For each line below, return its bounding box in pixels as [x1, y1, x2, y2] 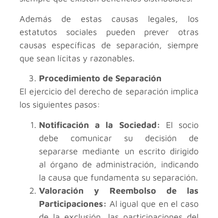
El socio [160, 119, 199, 130]
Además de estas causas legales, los [19, 13, 199, 24]
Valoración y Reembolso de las [39, 185, 199, 196]
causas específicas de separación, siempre [19, 39, 199, 50]
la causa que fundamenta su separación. [39, 172, 198, 182]
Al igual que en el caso [107, 198, 199, 209]
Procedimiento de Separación [39, 73, 162, 84]
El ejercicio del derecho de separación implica [19, 86, 199, 97]
